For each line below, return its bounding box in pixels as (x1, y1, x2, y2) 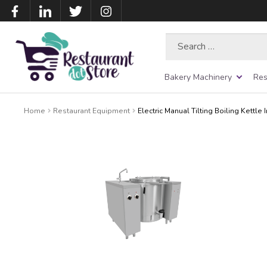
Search (165, 33, 192, 45)
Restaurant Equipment (53, 105, 131, 116)
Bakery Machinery (164, 71, 232, 83)
